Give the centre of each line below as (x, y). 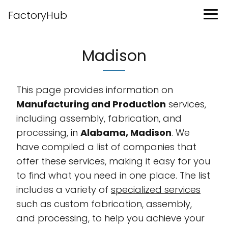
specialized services (156, 190)
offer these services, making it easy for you (113, 161)
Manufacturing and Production (91, 104)
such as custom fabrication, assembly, (104, 204)
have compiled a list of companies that (106, 147)
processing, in (48, 133)
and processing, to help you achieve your (110, 218)
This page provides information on (95, 90)
